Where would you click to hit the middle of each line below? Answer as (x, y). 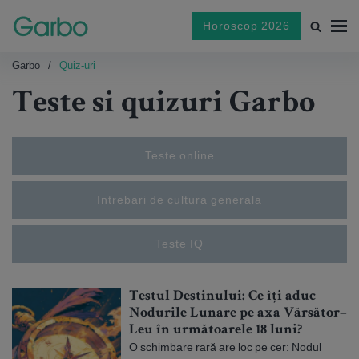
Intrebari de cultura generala (179, 200)
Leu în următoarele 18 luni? (216, 330)
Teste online (179, 155)
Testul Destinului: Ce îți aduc (222, 296)
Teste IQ (179, 244)
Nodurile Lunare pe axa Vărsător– (238, 313)
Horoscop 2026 (246, 26)
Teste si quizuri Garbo (163, 105)
